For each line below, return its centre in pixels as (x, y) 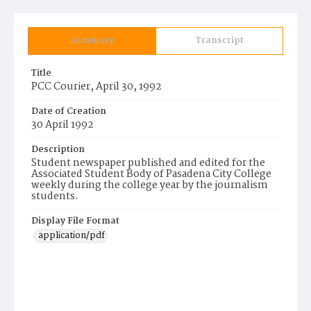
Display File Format (75, 221)
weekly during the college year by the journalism (150, 185)
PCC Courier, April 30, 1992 (96, 87)
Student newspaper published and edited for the (148, 163)
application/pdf (72, 236)
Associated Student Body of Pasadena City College (151, 174)
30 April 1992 (62, 125)
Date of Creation (69, 111)
